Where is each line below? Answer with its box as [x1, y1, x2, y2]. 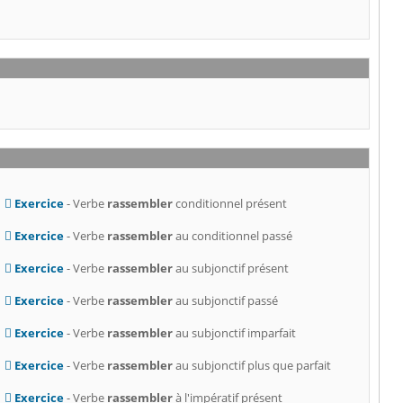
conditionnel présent [172, 195, 287, 212]
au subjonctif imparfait [172, 325, 296, 342]
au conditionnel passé [172, 228, 292, 245]
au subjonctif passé [172, 292, 278, 309]
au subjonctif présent [172, 260, 289, 277]
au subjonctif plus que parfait [172, 357, 331, 374]
